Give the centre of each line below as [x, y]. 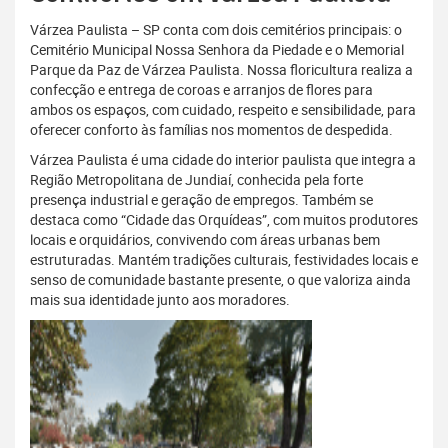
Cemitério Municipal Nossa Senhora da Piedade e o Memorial [217, 50]
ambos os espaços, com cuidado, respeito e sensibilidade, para [223, 110]
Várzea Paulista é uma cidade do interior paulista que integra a [223, 160]
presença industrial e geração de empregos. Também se [201, 200]
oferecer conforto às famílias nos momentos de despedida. [211, 130]
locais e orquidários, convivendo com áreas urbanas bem [205, 240]
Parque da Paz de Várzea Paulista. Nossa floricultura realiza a [221, 70]
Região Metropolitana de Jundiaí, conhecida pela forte [196, 180]
